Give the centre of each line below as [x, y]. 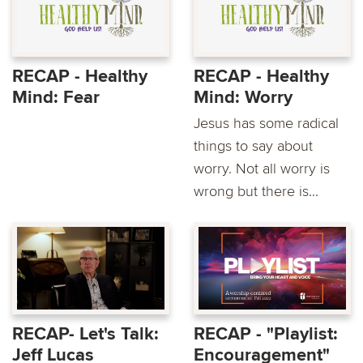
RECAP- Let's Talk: [85, 334]
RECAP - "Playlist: [266, 334]
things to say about [253, 145]
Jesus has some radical [266, 123]
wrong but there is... [256, 191]
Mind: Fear [56, 97]
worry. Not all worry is [262, 168]
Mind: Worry [243, 97]
